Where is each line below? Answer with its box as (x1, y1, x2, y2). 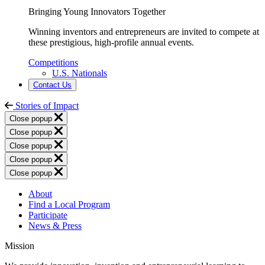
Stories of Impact (15, 100, 79, 111)
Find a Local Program (28, 199, 110, 209)
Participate (28, 209, 67, 220)
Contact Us (33, 80, 72, 89)
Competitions (28, 57, 78, 67)
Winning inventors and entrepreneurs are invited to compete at (28, 26, 259, 37)
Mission (5, 240, 34, 251)
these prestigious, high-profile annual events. (28, 37, 194, 47)
